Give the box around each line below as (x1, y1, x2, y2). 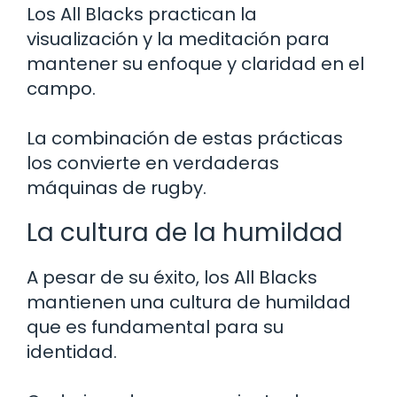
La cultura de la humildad (27, 214, 343, 250)
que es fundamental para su (27, 314, 284, 339)
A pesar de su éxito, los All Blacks (27, 264, 317, 290)
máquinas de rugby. (27, 175, 206, 200)
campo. (27, 75, 96, 101)
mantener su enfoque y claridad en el (27, 51, 364, 76)
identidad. (27, 339, 117, 364)
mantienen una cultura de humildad (27, 289, 351, 315)
